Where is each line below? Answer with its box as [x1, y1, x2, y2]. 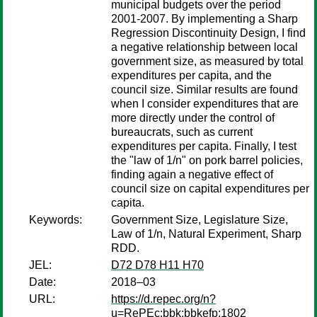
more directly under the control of [111, 112, 275, 124]
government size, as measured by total [111, 55, 304, 67]
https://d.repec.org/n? [111, 293, 216, 305]
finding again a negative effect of [111, 168, 273, 180]
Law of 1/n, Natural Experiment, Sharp [111, 228, 301, 240]
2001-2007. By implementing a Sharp [111, 13, 298, 25]
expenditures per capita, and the [111, 69, 272, 81]
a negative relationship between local [111, 41, 298, 53]
